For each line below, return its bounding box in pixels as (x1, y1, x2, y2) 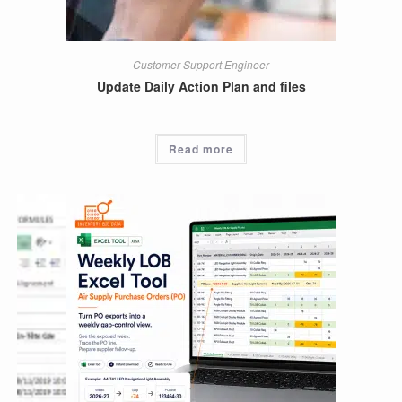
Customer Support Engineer (133, 57, 269, 72)
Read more (169, 141, 233, 157)
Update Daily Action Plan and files (96, 77, 306, 95)
